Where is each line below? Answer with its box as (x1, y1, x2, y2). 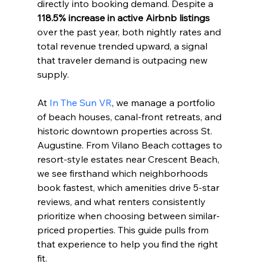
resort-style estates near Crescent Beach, (37, 153, 222, 166)
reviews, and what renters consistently (37, 196, 208, 208)
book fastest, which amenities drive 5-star (37, 181, 222, 194)
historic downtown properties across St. (37, 125, 214, 137)
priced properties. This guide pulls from (37, 224, 211, 236)
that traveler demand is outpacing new (37, 54, 210, 67)
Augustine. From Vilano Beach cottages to (37, 139, 225, 151)
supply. (37, 68, 69, 81)
